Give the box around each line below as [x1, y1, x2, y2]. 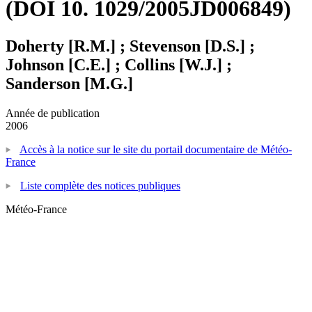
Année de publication [6, 107, 100, 119]
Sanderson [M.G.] [6, 74, 133, 93]
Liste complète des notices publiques [20, 179, 180, 192]
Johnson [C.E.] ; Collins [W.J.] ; [6, 55, 232, 74]
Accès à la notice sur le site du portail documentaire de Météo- [19, 143, 292, 155]
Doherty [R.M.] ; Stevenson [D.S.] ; [6, 36, 255, 55]
